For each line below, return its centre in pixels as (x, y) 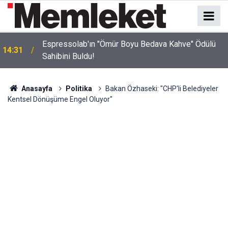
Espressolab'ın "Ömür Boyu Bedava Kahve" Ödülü (129, 44)
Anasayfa (36, 89)
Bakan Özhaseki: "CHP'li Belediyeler (162, 89)
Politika (79, 89)
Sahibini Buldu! (68, 56)
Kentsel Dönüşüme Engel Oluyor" (60, 99)
